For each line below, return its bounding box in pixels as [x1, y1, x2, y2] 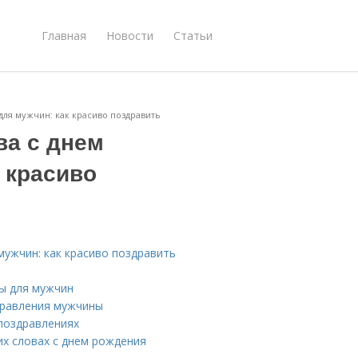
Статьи [173, 27, 213, 43]
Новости [106, 27, 153, 43]
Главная [42, 27, 86, 43]
